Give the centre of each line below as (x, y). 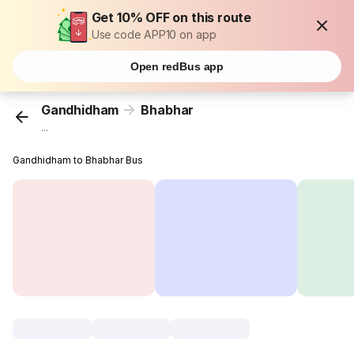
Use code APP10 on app (154, 34)
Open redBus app (177, 66)
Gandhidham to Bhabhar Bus (78, 160)
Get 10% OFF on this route (171, 17)
